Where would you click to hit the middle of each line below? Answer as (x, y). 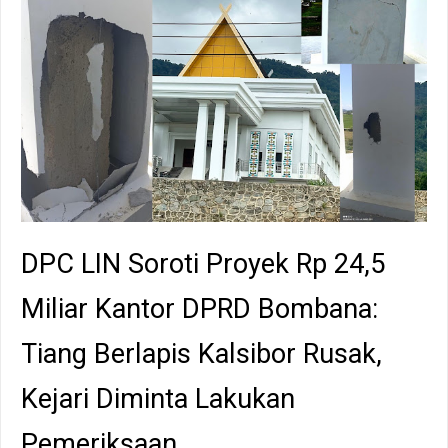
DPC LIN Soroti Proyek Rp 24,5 (203, 263)
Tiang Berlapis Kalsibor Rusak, (201, 353)
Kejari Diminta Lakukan (158, 398)
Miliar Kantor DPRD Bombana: (199, 308)
